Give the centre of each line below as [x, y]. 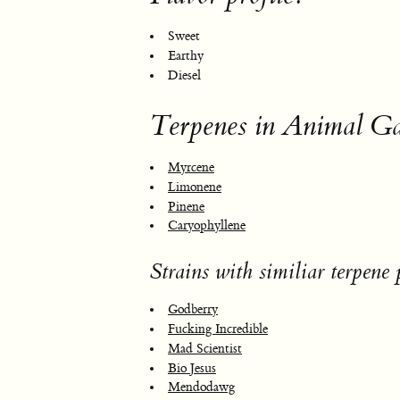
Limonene [195, 187]
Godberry [193, 310]
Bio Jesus [192, 368]
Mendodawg [201, 388]
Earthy [186, 56]
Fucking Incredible [218, 329]
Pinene [186, 207]
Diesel [184, 75]
